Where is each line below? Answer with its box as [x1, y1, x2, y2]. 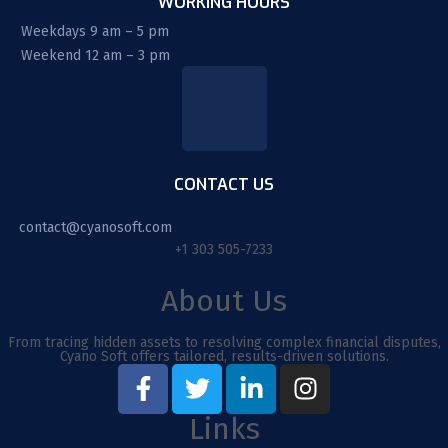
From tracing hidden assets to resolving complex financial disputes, [7, 333, 441, 351]
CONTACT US [174, 173, 274, 195]
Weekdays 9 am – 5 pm [21, 22, 169, 40]
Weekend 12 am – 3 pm [20, 46, 170, 64]
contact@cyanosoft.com [18, 218, 172, 236]
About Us [161, 282, 287, 319]
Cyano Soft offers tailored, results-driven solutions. [59, 347, 389, 365]
